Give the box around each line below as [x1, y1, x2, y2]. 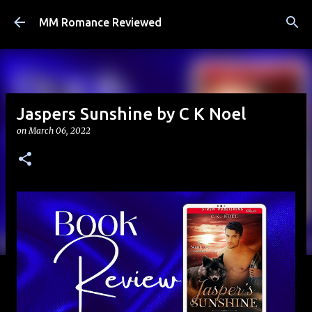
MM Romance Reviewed [39, 16, 162, 29]
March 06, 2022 [29, 125, 91, 136]
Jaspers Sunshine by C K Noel [17, 104, 246, 123]
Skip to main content [106, 11, 206, 23]
